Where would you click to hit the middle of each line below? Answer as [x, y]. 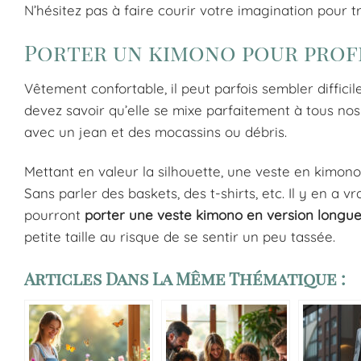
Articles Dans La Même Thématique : [185, 278]
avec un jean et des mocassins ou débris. [156, 132]
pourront [54, 215]
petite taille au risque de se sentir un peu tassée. [180, 237]
